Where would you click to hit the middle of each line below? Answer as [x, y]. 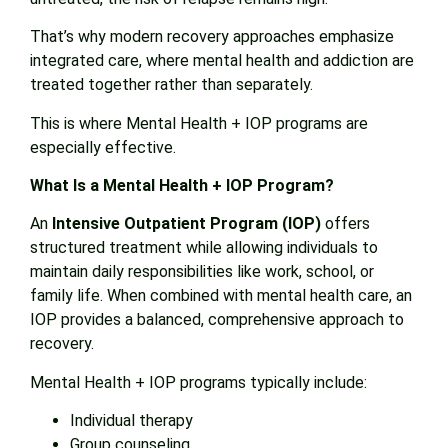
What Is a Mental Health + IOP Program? [182, 186]
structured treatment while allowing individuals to [204, 248]
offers [345, 224]
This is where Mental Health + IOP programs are [199, 123]
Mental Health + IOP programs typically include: [198, 382]
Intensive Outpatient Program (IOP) [186, 224]
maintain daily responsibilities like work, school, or [202, 272]
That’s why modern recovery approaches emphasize [212, 37]
